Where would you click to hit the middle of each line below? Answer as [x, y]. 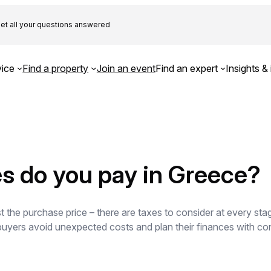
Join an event [126, 68]
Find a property [56, 68]
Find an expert [186, 68]
